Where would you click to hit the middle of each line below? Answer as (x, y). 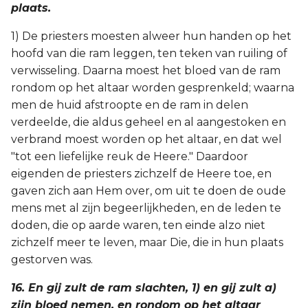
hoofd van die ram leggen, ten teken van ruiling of (149, 53)
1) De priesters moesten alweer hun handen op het (151, 36)
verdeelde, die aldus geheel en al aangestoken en (148, 122)
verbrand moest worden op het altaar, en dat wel (146, 139)
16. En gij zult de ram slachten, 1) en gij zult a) (144, 288)
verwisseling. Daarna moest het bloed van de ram (146, 70)
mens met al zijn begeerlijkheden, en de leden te (146, 208)
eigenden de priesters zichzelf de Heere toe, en (141, 174)
